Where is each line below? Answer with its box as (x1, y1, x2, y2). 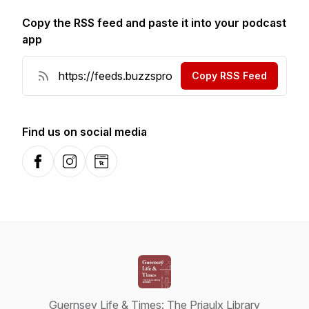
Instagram (62, 161, 112, 176)
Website (94, 161, 134, 176)
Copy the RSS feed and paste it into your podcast (22, 16, 286, 30)
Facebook (30, 161, 81, 176)
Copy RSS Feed (192, 70, 267, 81)
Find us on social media (22, 125, 147, 139)
